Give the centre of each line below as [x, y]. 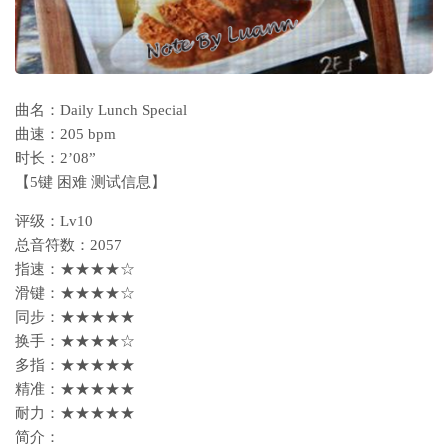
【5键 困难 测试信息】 [90, 181]
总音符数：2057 [68, 244]
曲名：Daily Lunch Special [101, 109]
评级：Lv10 [54, 220]
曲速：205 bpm [65, 133]
